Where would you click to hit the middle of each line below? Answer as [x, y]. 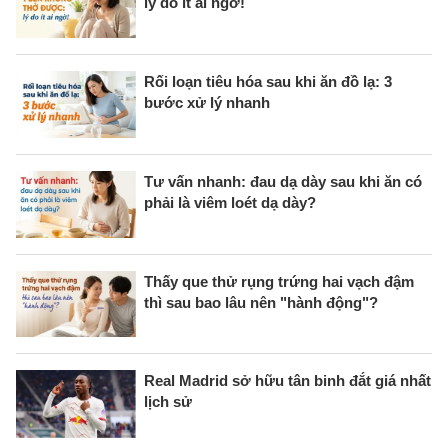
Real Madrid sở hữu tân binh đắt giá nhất [287, 381]
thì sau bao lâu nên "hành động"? [261, 302]
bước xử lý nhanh [207, 102]
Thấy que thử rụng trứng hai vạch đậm [279, 281]
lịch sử [168, 402]
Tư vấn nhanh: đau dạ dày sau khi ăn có [283, 181]
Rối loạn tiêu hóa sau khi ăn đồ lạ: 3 [268, 81]
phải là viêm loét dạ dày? [230, 202]
